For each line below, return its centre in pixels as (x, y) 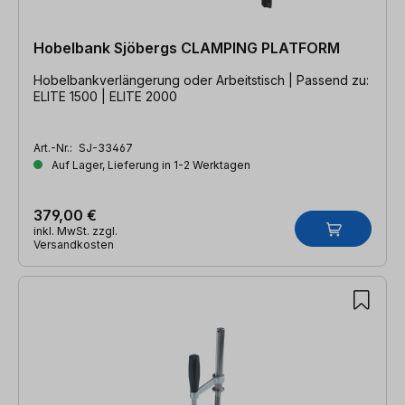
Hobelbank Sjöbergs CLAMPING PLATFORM (187, 47)
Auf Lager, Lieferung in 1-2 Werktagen (150, 165)
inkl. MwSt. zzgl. (75, 231)
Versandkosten (74, 244)
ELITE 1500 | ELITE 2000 (105, 96)
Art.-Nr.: (54, 147)
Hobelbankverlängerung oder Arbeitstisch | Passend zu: (165, 80)
